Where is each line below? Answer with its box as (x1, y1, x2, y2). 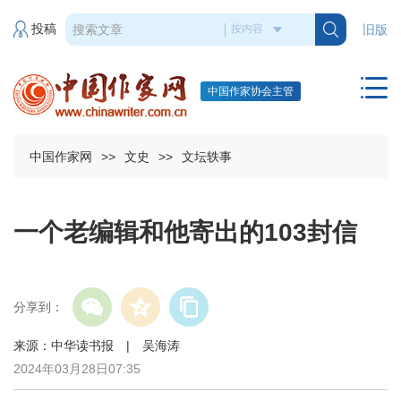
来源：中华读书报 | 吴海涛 (13, 338, 205, 354)
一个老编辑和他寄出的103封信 (13, 218, 357, 247)
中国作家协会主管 (208, 85, 294, 98)
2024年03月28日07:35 (13, 362, 141, 377)
